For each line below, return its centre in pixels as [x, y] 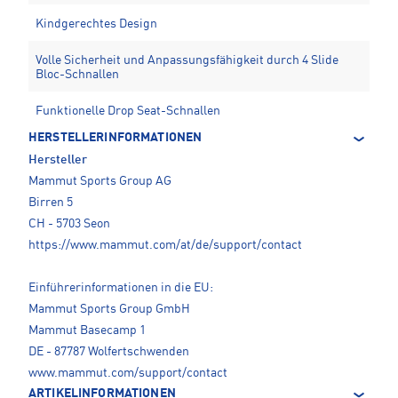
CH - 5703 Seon [69, 224]
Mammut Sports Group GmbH [109, 310]
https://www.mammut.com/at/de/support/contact [165, 246]
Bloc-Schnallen [77, 75]
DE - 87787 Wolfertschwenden [109, 352]
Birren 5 [51, 203]
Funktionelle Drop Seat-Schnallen [128, 111]
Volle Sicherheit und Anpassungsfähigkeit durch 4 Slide [187, 61]
